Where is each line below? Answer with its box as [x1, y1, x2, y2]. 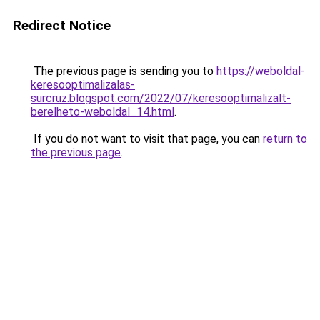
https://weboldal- [216, 64, 305, 78]
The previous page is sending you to [31, 64, 216, 78]
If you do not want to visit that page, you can [31, 132, 263, 146]
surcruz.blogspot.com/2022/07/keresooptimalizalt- [31, 91, 291, 105]
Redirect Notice [13, 17, 111, 34]
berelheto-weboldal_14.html [31, 105, 174, 119]
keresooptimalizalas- [31, 78, 135, 91]
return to [263, 132, 307, 146]
